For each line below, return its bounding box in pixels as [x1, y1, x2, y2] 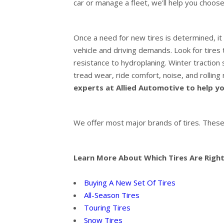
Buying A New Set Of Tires [84, 177, 175, 188]
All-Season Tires [84, 190, 139, 200]
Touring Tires [84, 202, 130, 213]
